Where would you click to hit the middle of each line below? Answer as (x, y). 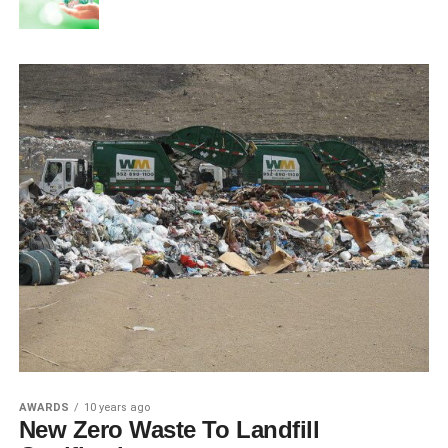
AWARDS (43, 408)
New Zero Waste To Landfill (169, 430)
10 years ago (116, 408)
